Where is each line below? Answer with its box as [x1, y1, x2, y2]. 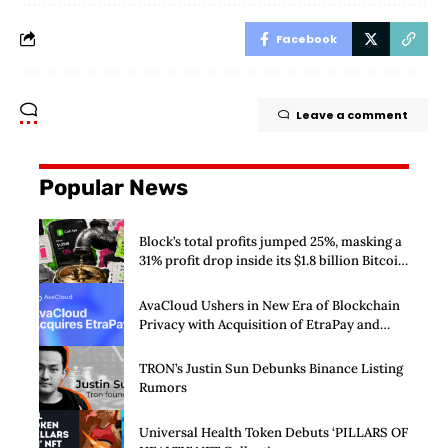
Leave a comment [296, 106, 408, 123]
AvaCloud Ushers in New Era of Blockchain [139, 296, 400, 314]
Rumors [139, 379, 187, 397]
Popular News [39, 173, 188, 201]
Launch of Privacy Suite [139, 334, 285, 352]
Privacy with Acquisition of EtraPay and [139, 315, 380, 333]
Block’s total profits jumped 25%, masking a [139, 232, 402, 250]
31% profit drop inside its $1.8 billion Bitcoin [139, 251, 406, 269]
